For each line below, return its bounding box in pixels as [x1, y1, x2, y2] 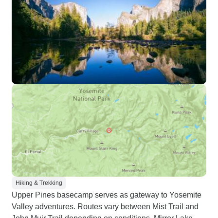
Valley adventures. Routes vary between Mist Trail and [12, 202, 199, 211]
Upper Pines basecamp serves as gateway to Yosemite [12, 191, 201, 199]
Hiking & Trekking [16, 180, 62, 186]
